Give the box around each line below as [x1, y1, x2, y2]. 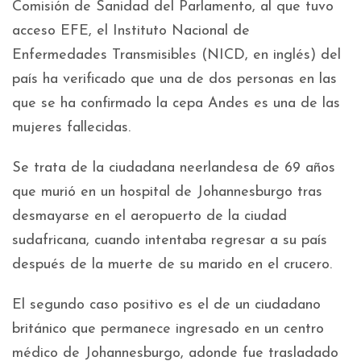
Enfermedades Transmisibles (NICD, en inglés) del [12, 48, 341, 64]
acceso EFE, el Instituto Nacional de [12, 23, 250, 39]
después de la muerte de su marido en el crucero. [12, 257, 332, 273]
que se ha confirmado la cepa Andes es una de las [12, 96, 340, 112]
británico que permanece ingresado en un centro [12, 322, 324, 338]
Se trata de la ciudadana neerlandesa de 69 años [12, 160, 335, 176]
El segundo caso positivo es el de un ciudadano [12, 297, 321, 313]
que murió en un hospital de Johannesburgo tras [12, 185, 322, 201]
